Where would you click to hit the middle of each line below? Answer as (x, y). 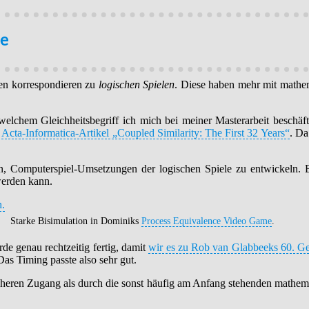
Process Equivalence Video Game (207, 221)
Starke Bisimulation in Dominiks (76, 221)
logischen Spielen (136, 85)
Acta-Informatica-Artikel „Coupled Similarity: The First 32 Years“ (146, 133)
